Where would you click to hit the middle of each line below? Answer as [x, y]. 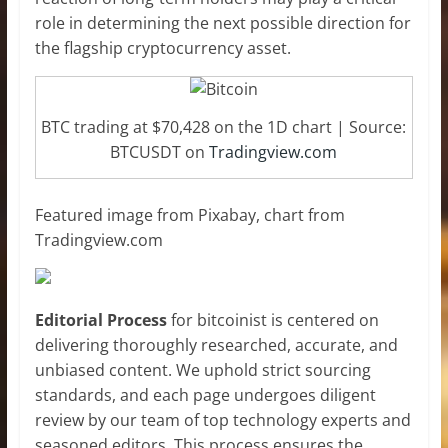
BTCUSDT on [160, 152]
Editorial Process [100, 320]
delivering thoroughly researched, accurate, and [216, 345]
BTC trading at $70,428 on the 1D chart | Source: [224, 127]
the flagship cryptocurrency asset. [162, 48]
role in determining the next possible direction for [222, 23]
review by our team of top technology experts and [222, 420]
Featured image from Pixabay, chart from [189, 215]
